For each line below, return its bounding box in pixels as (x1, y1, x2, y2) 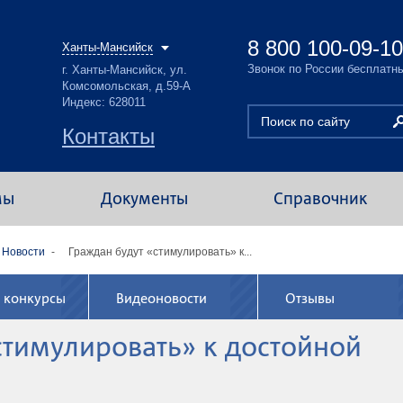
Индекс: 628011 (62, 95, 146, 109)
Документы (100, 189, 188, 208)
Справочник (273, 189, 367, 208)
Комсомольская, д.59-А (62, 79, 191, 93)
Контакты (62, 124, 155, 148)
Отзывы (284, 291, 335, 307)
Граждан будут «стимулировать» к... (68, 246, 252, 258)
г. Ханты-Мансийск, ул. (62, 63, 187, 76)
